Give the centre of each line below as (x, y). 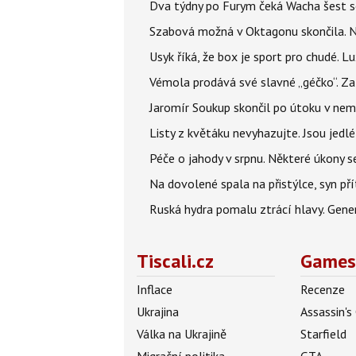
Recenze (323, 289)
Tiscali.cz (175, 261)
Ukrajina (158, 311)
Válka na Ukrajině (182, 334)
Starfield (324, 334)
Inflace (155, 289)
